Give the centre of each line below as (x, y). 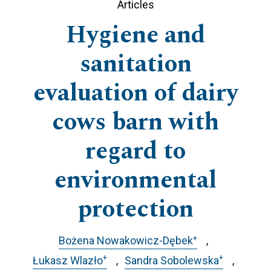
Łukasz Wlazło (68, 260)
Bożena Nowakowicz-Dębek (126, 241)
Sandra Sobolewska (172, 260)
